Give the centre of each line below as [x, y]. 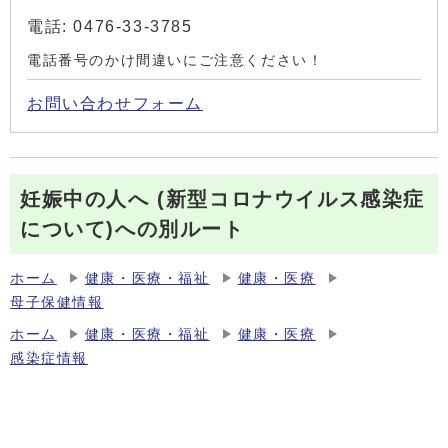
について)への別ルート [132, 228]
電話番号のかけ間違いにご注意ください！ [175, 60]
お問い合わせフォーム [115, 103]
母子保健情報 [57, 302]
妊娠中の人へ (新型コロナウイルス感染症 [222, 198]
